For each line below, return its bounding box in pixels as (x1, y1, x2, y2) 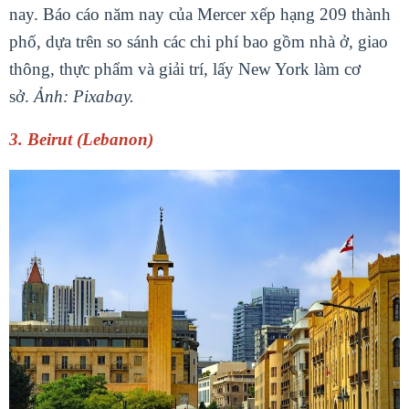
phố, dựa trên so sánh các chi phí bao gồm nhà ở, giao (9, 31, 388, 51)
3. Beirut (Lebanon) (9, 130, 153, 150)
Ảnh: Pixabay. (34, 86, 134, 106)
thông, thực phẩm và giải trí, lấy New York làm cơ (9, 58, 361, 79)
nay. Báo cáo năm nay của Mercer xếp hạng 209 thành (9, 4, 391, 24)
